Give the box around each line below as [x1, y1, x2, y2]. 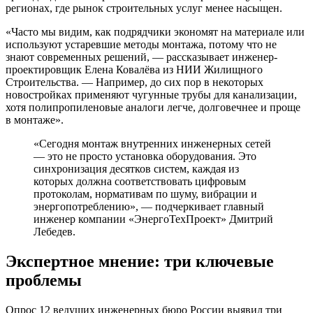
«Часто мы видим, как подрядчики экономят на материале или [6, 26, 305, 38]
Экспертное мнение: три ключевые [6, 252, 274, 270]
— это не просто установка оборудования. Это [34, 150, 256, 163]
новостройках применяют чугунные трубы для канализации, [6, 89, 297, 101]
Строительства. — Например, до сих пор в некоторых [6, 76, 263, 89]
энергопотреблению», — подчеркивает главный [34, 201, 264, 213]
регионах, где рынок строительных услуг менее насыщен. [6, 2, 282, 15]
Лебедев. [34, 226, 75, 238]
